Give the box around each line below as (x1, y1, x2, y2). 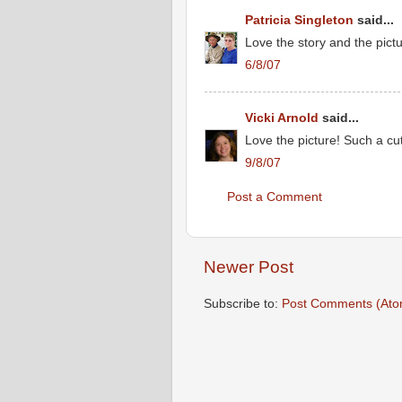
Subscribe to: (204, 297, 282, 311)
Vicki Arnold (245, 111, 319, 126)
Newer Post (204, 258, 293, 277)
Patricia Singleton (245, 13, 354, 28)
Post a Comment (227, 190, 322, 204)
